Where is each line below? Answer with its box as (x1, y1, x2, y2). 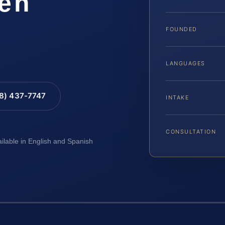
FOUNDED (166, 25, 197, 33)
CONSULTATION (166, 128, 216, 135)
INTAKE (166, 93, 189, 101)
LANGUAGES (166, 59, 205, 67)
